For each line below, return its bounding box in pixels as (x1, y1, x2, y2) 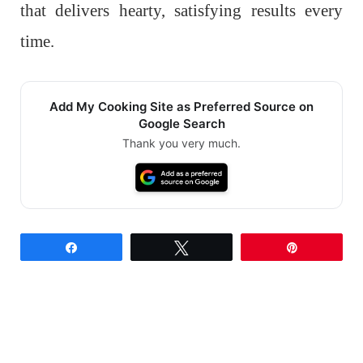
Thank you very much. (122, 135, 241, 150)
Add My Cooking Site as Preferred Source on (49, 98, 314, 114)
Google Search (138, 115, 225, 131)
